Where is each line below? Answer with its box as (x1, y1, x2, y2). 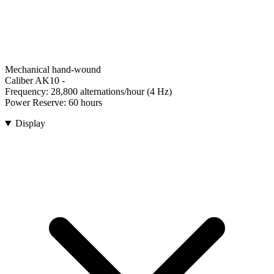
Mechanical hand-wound (5, 64, 101, 75)
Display (15, 118, 45, 129)
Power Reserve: (5, 97, 68, 108)
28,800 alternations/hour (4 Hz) (51, 86, 172, 97)
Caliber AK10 (5, 75, 59, 86)
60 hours (68, 97, 102, 108)
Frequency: (5, 86, 51, 97)
